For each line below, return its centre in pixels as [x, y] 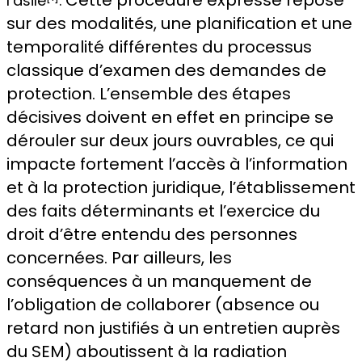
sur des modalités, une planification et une [179, 24]
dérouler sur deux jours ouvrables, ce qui [170, 141]
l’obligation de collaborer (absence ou [163, 305]
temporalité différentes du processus [159, 47]
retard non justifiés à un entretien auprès [173, 328]
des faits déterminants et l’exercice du [163, 211]
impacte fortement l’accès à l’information [177, 164]
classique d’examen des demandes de [166, 71]
